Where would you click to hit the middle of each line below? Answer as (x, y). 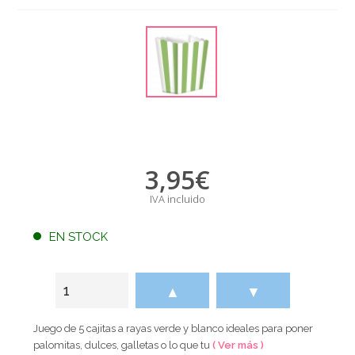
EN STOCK (79, 237)
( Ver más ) (239, 345)
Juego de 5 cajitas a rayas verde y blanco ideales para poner (174, 328)
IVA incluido (177, 198)
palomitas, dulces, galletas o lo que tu (123, 345)
